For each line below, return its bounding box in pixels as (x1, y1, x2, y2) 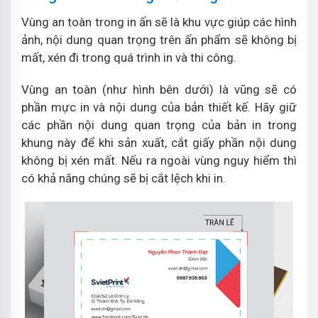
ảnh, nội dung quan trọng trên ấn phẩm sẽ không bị (21, 33, 297, 47)
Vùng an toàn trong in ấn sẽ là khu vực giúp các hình (21, 15, 297, 29)
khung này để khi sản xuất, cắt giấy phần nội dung (21, 136, 297, 150)
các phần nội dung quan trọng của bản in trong (21, 118, 297, 132)
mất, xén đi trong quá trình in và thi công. (21, 50, 236, 65)
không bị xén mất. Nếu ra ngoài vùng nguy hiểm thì (21, 153, 297, 168)
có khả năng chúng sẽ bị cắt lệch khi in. (21, 171, 226, 185)
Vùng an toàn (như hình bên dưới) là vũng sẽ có (21, 82, 297, 97)
